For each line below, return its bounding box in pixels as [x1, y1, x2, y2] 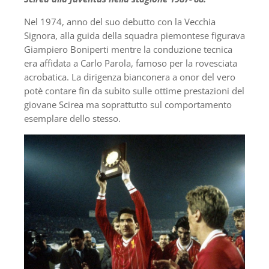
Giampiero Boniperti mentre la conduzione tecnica [24, 43, 232, 56]
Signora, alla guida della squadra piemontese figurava [24, 29, 245, 42]
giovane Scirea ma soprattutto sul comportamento [24, 98, 232, 111]
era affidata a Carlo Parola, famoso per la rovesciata [24, 57, 237, 70]
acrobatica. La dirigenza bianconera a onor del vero [24, 71, 235, 83]
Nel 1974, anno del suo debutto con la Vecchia [24, 16, 216, 28]
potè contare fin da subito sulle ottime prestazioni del [24, 85, 244, 97]
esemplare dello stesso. [24, 112, 121, 125]
